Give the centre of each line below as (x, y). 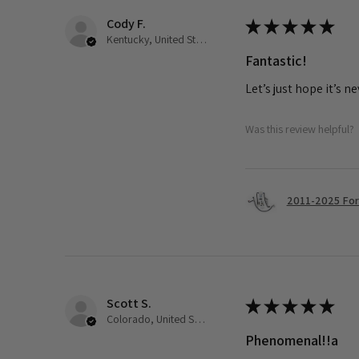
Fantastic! (276, 60)
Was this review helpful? (299, 129)
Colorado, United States (200, 319)
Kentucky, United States (201, 39)
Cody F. (126, 23)
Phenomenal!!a (291, 340)
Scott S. (129, 303)
